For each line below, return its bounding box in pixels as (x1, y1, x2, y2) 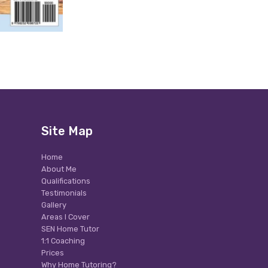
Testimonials (41, 188, 87, 198)
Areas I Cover (41, 212, 90, 222)
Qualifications (41, 176, 90, 186)
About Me (41, 165, 77, 174)
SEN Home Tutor (41, 224, 99, 234)
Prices (41, 248, 64, 258)
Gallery (41, 200, 66, 210)
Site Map (41, 124, 93, 139)
